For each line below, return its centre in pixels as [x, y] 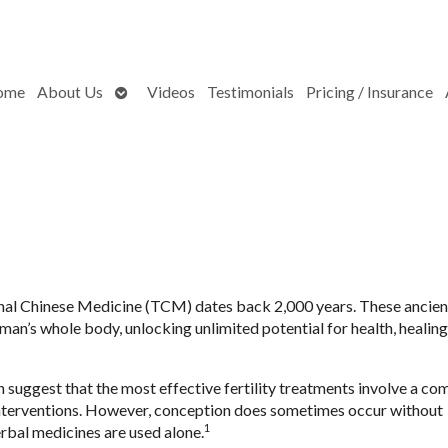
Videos [170, 91]
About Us [69, 91]
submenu [145, 112]
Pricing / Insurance [369, 91]
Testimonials [250, 91]
